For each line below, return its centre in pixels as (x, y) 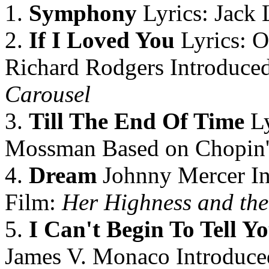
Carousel (48, 94)
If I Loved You (99, 40)
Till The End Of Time (137, 121)
